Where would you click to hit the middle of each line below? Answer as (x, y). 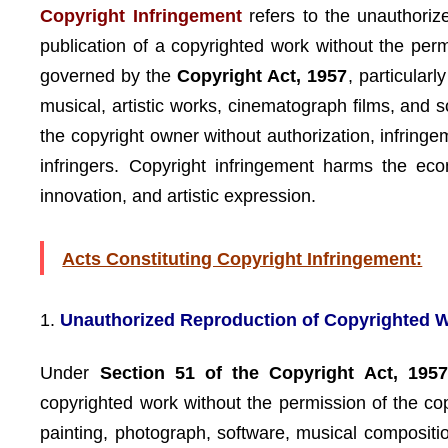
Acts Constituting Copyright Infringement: (242, 259)
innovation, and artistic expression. (178, 196)
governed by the (109, 76)
